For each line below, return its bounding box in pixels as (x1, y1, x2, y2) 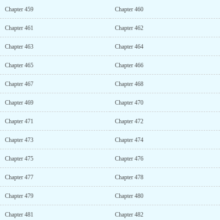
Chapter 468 (115, 81, 143, 87)
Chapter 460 (115, 6, 143, 13)
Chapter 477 (5, 174, 33, 181)
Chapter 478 (115, 174, 143, 181)
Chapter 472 (115, 118, 143, 125)
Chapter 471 (5, 118, 33, 125)
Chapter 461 (5, 25, 33, 31)
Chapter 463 (5, 43, 33, 50)
